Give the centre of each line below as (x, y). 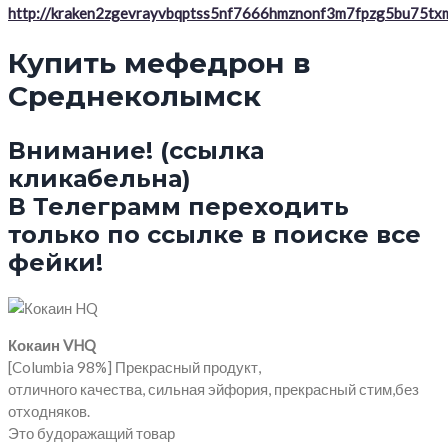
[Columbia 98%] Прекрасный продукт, (134, 366)
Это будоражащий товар (91, 432)
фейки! (55, 262)
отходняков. (49, 410)
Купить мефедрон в (159, 63)
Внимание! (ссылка (136, 150)
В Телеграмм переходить (178, 206)
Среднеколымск (134, 96)
